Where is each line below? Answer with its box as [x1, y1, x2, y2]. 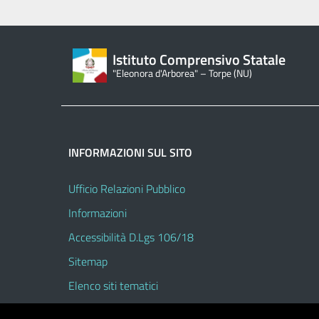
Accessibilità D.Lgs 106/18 [68, 229, 194, 246]
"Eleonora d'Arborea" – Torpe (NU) [113, 65, 252, 81]
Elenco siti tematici [68, 277, 158, 294]
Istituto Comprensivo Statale [113, 48, 286, 70]
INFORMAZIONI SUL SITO [68, 144, 192, 161]
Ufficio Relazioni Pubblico [68, 180, 185, 197]
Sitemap [68, 253, 108, 270]
